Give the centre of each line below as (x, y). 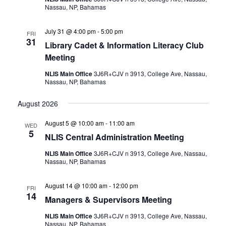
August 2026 (38, 103)
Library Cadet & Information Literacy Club (124, 45)
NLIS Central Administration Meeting (114, 137)
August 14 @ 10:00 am (76, 185)
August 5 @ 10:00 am (74, 123)
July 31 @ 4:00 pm (70, 31)
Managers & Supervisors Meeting (108, 199)
